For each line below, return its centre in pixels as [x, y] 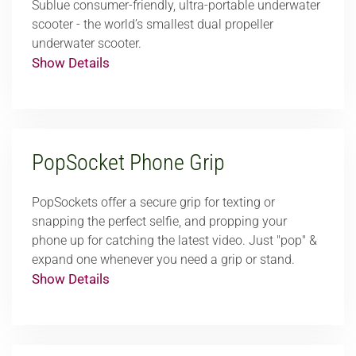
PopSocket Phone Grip [128, 163]
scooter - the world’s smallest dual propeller [153, 24]
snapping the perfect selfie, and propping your [159, 221]
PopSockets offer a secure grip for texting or [153, 202]
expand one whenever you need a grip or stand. [163, 259]
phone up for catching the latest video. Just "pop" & [174, 240]
